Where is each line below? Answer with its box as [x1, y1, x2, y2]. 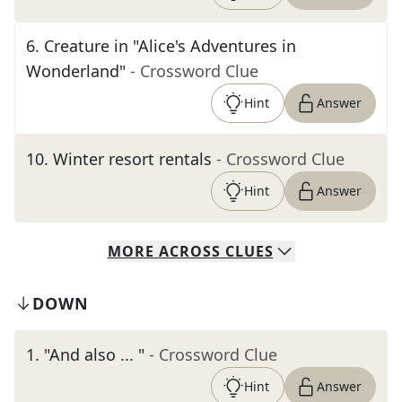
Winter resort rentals [53, 148, 212, 170]
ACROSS [158, 241, 221, 261]
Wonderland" [26, 60, 126, 82]
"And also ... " [44, 344, 144, 365]
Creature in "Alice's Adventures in [44, 35, 296, 57]
